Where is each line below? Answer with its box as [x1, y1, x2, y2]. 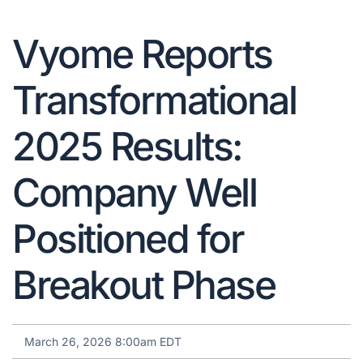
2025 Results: [12, 122, 242, 170]
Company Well [12, 168, 256, 216]
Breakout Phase [12, 260, 275, 309]
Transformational [12, 75, 296, 124]
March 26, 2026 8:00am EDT [24, 334, 181, 348]
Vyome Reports [12, 29, 272, 78]
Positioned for [12, 214, 243, 263]
